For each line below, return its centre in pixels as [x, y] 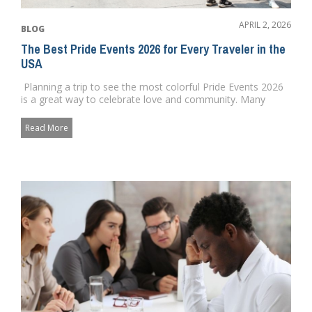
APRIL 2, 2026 [265, 24]
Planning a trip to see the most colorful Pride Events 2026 [152, 86]
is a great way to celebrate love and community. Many [143, 99]
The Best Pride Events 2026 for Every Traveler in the [153, 49]
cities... [36, 111]
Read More [47, 127]
